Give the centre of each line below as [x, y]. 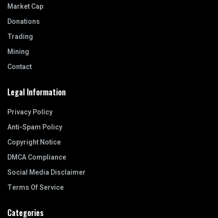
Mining [18, 52]
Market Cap [25, 7]
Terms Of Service [36, 188]
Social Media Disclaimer [46, 173]
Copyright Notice [34, 143]
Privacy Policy [30, 112]
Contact [19, 67]
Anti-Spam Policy [35, 127]
